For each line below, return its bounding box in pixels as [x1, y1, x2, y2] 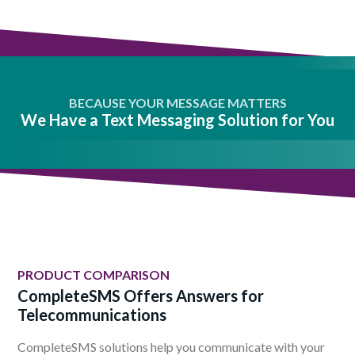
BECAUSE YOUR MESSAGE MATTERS [68, 95, 287, 111]
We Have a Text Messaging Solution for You [21, 110, 334, 130]
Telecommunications [17, 305, 166, 325]
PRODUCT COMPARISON [17, 267, 170, 283]
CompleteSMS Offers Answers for [17, 286, 264, 306]
